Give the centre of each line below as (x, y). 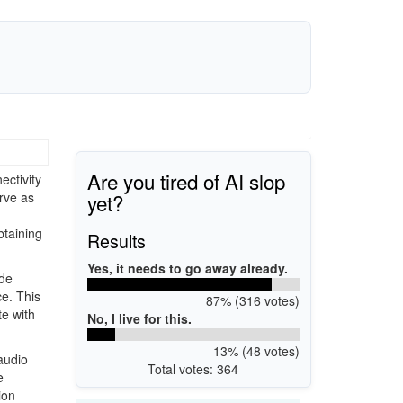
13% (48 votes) (256, 350)
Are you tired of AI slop (186, 180)
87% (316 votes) (252, 300)
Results (116, 240)
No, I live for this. (139, 318)
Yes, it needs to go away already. (188, 268)
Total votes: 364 (193, 368)
